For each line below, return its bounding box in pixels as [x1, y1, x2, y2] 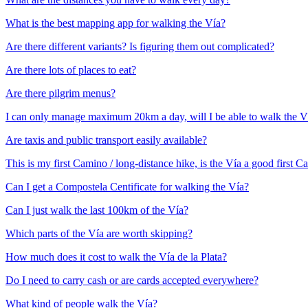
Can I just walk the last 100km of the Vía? [5, 204, 188, 217]
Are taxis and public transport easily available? [5, 134, 207, 146]
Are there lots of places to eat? [5, 64, 136, 76]
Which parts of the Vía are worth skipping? [5, 228, 192, 240]
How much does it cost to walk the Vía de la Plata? [5, 251, 227, 263]
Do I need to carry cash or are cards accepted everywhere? [5, 274, 258, 287]
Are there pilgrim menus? [5, 87, 115, 100]
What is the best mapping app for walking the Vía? [5, 17, 225, 30]
